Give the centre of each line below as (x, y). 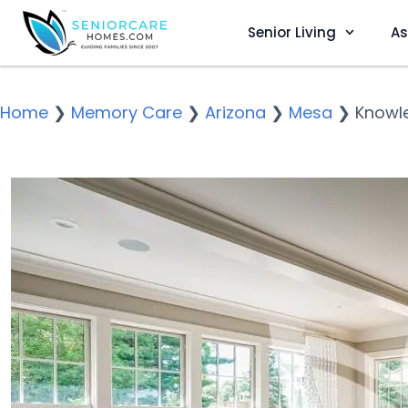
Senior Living (291, 32)
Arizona (235, 112)
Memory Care (127, 112)
